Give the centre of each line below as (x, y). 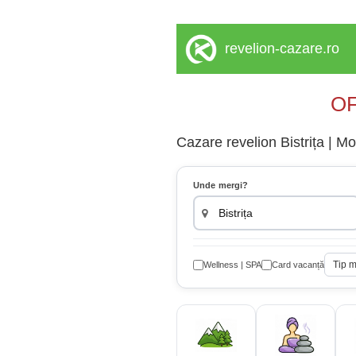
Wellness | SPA (232, 264)
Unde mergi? (221, 186)
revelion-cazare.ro (282, 48)
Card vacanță (298, 264)
